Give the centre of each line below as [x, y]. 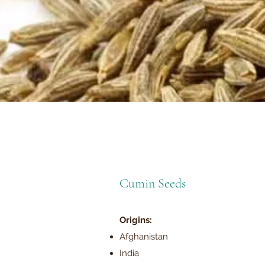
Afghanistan [144, 237]
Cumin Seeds [153, 183]
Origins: [136, 220]
